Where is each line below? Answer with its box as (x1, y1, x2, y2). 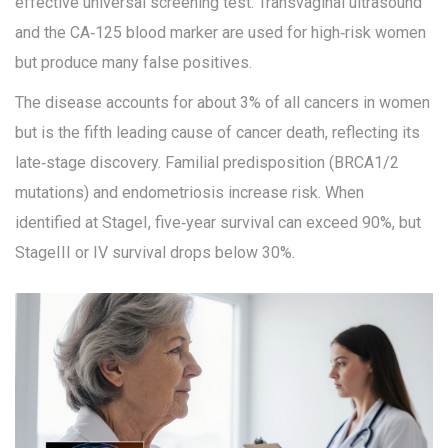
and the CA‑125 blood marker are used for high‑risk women (15, 23, 426, 43)
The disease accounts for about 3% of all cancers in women (15, 93, 430, 113)
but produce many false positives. (15, 53, 252, 73)
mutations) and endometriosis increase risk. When (15, 183, 364, 203)
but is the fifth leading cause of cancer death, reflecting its (15, 123, 420, 143)
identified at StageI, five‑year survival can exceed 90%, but (15, 213, 421, 233)
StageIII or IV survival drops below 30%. (15, 243, 295, 263)
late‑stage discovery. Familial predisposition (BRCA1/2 (15, 153, 399, 173)
